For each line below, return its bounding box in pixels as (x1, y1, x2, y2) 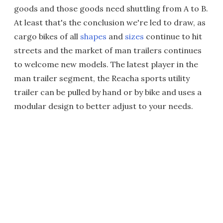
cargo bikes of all (14, 31, 80, 41)
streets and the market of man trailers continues (14, 45, 202, 55)
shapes (80, 31, 107, 41)
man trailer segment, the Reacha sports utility (14, 73, 190, 83)
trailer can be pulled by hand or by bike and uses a (14, 87, 202, 97)
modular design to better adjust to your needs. (14, 101, 193, 111)
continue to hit (144, 31, 202, 41)
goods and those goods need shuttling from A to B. (14, 3, 208, 13)
